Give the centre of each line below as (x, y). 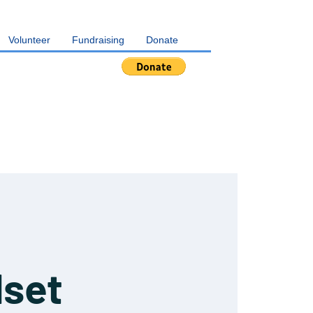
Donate (162, 40)
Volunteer (29, 40)
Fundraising (98, 40)
